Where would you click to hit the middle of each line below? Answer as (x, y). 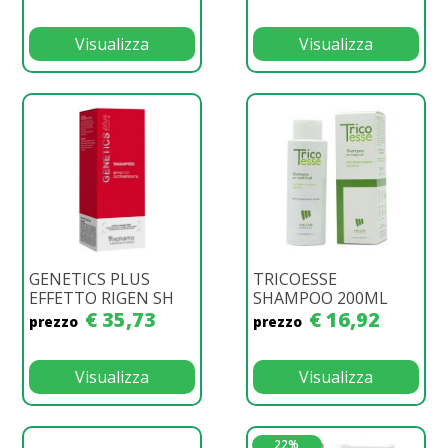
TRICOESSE (295, 278)
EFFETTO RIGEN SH (101, 297)
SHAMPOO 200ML (320, 297)
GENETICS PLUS (89, 278)
